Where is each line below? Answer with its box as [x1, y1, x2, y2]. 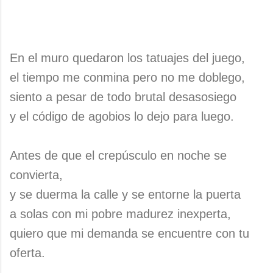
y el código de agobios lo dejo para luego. [10, 110, 234, 123]
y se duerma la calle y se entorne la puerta [10, 188, 241, 201]
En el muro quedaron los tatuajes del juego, [10, 51, 245, 65]
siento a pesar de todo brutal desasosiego [10, 90, 236, 104]
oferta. [10, 246, 45, 260]
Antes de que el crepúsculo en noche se [10, 149, 227, 162]
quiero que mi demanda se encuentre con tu [10, 227, 249, 240]
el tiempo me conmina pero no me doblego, [10, 71, 245, 84]
